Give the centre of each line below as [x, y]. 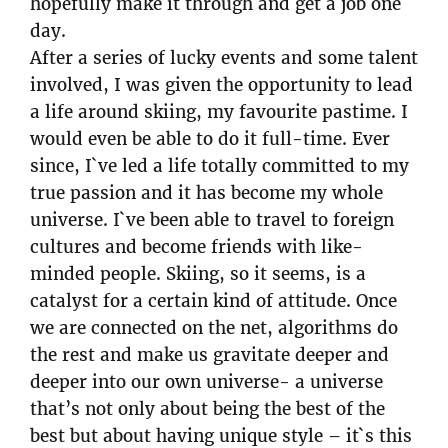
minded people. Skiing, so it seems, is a [198, 274]
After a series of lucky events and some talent [224, 58]
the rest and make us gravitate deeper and [209, 355]
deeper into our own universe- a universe [206, 382]
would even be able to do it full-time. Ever [210, 139]
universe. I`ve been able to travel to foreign [212, 220]
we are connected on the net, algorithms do [214, 328]
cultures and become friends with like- [196, 247]
